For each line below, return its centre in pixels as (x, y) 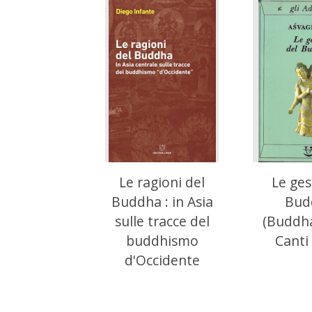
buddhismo (162, 240)
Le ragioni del (162, 182)
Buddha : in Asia (162, 201)
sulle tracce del (162, 221)
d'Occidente (162, 260)
